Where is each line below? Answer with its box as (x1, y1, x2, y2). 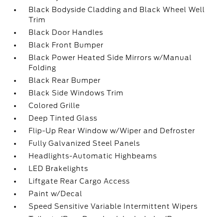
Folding (29, 64, 57, 72)
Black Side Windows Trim (29, 89, 124, 97)
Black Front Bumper (29, 41, 104, 49)
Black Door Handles (29, 29, 104, 36)
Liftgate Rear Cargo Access (29, 177, 130, 185)
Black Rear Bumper (29, 77, 101, 84)
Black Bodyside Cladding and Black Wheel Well (29, 6, 205, 14)
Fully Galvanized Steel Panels (29, 139, 140, 147)
